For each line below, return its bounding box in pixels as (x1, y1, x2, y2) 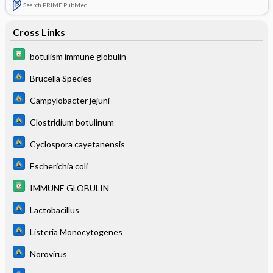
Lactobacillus (29, 204, 79, 215)
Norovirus (29, 248, 67, 259)
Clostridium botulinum (29, 116, 114, 127)
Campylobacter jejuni (29, 94, 110, 105)
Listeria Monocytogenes (29, 226, 122, 237)
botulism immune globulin (29, 51, 126, 62)
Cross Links (12, 26, 65, 38)
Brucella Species (29, 73, 92, 83)
